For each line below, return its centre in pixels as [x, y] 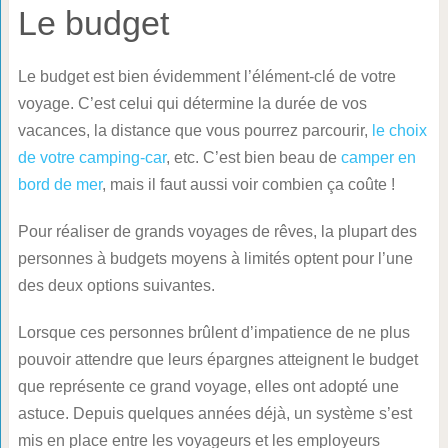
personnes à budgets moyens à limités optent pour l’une [215, 258]
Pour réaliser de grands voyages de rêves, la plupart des [217, 231]
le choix [399, 130]
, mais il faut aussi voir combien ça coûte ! [248, 184]
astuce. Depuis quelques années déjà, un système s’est [214, 413]
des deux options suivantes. [116, 285]
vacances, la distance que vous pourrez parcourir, [194, 130]
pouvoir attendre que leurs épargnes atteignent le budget [217, 359]
